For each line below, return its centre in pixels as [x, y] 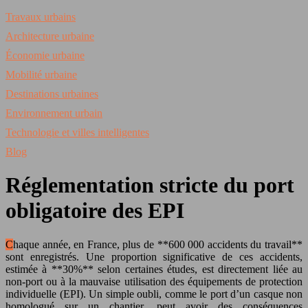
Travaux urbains [41, 17]
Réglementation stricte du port [150, 185]
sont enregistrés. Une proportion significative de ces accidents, [154, 256]
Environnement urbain [54, 113]
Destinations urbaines [52, 94]
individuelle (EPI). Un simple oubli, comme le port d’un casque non [154, 294]
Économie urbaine [45, 55]
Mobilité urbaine [41, 75]
